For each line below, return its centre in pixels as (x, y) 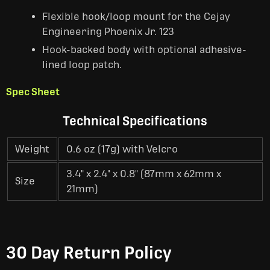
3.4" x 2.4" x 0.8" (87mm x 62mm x (144, 174)
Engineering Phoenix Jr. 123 (108, 32)
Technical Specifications (135, 121)
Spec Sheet (33, 92)
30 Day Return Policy (89, 253)
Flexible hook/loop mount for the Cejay (136, 17)
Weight (32, 149)
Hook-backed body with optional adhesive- (144, 50)
